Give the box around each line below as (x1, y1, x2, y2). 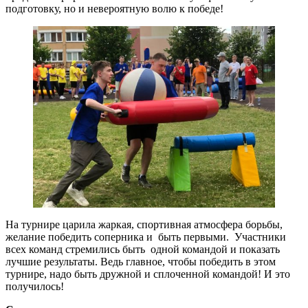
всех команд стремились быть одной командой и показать (5, 243, 280, 256)
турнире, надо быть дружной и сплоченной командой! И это (5, 268, 290, 280)
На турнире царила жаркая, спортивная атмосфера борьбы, (5, 219, 283, 231)
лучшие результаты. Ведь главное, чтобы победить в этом (5, 256, 276, 268)
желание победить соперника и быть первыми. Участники (5, 231, 286, 243)
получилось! (5, 280, 64, 293)
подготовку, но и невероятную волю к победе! (5, 3, 223, 15)
